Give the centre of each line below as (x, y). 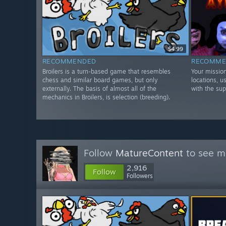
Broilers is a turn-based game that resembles (106, 72)
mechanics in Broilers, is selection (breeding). (106, 97)
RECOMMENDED (69, 61)
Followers (140, 176)
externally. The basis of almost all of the (99, 89)
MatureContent (149, 153)
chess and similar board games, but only (100, 80)
